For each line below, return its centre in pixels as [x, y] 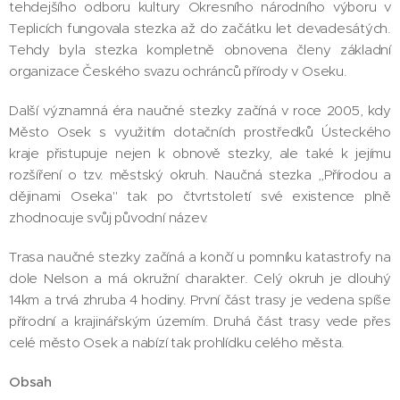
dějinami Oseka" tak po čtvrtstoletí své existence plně [200, 196]
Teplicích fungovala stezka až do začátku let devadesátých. [200, 28]
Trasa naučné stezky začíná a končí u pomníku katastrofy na [200, 257]
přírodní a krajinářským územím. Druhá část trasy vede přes [200, 321]
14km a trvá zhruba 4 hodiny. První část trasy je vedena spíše [200, 300]
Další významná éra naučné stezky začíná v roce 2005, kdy [200, 110]
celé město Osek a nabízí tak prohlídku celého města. [177, 342]
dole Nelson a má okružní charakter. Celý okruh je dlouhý [200, 278]
